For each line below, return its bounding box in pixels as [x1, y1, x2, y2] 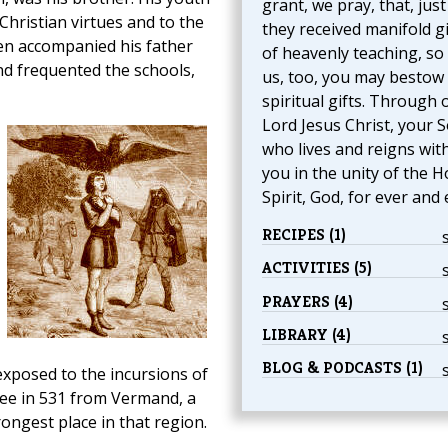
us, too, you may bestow [261, 66, 444, 88]
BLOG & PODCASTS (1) [261, 357, 423, 379]
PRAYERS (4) [261, 290, 353, 312]
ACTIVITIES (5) [261, 257, 372, 279]
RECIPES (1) [261, 224, 346, 245]
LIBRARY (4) [261, 323, 351, 345]
